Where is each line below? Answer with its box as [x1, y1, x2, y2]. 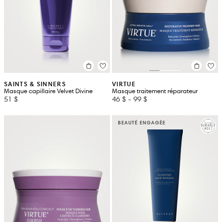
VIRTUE [112, 80, 136, 89]
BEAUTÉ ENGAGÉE [118, 119, 166, 126]
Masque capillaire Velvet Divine [4, 87, 93, 96]
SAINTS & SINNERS [4, 80, 66, 89]
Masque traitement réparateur [112, 87, 198, 96]
